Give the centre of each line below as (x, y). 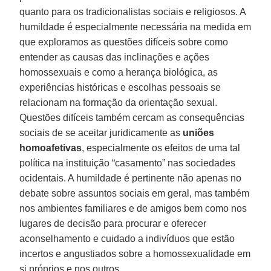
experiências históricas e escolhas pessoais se (120, 87)
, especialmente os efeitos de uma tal (161, 148)
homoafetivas (51, 148)
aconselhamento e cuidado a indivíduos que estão (127, 238)
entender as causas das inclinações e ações (115, 57)
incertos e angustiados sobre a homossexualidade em (135, 253)
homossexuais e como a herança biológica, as (119, 72)
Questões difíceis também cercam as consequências (132, 117)
